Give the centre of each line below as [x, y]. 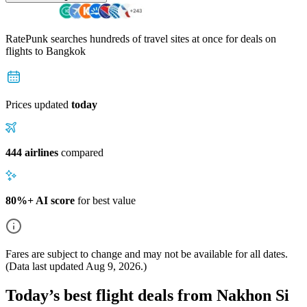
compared [81, 152]
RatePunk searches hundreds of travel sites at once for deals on [141, 38]
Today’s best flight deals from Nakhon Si [147, 295]
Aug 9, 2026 [113, 266]
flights [20, 51]
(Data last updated [46, 266]
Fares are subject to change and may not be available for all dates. [147, 254]
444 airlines [32, 152]
